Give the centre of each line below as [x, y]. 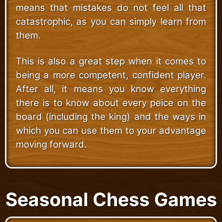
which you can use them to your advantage [111, 130]
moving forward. [51, 144]
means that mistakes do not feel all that [111, 7]
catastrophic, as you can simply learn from [111, 21]
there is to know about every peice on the [111, 103]
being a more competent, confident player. [111, 75]
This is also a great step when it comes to [111, 61]
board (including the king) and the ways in [111, 116]
